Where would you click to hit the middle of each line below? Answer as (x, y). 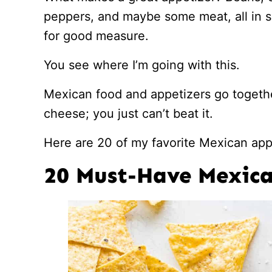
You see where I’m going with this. (142, 65)
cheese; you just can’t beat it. (128, 114)
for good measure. (96, 36)
